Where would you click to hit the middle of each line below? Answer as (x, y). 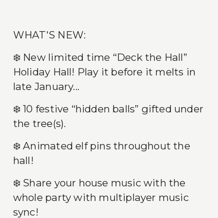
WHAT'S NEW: (49, 35)
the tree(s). (39, 124)
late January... (46, 87)
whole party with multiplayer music (101, 198)
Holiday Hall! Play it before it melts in (104, 72)
